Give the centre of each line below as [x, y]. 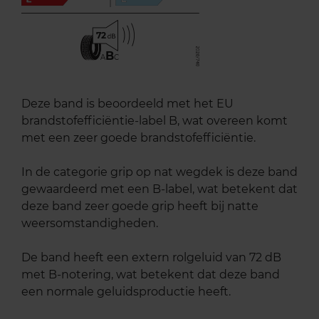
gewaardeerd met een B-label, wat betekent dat [159, 189]
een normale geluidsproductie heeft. [126, 292]
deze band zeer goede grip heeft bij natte [140, 206]
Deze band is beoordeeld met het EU [127, 104]
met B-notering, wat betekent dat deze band [151, 275]
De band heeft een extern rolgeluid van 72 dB [151, 258]
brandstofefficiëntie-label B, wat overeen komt [155, 121]
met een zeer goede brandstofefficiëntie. [138, 138]
